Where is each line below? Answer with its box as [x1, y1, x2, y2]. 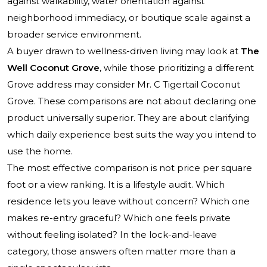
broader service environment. [7, 29, 141, 41]
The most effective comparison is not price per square [7, 162, 252, 174]
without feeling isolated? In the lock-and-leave [7, 229, 217, 241]
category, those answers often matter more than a [7, 246, 235, 257]
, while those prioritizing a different [100, 62, 254, 74]
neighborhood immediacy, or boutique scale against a [7, 12, 250, 24]
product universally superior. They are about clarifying [7, 112, 249, 124]
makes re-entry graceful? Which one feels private [7, 212, 231, 224]
